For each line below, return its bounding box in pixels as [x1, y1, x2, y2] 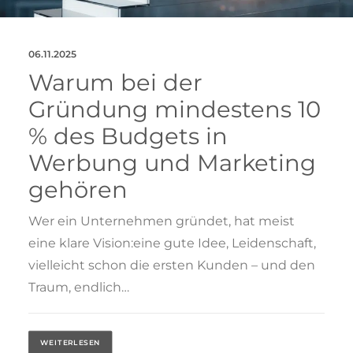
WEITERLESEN [40, 338, 101, 347]
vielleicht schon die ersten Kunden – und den [28, 257, 315, 273]
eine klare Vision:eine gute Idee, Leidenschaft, [28, 235, 316, 251]
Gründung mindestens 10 [28, 95, 321, 123]
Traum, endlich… [28, 279, 129, 295]
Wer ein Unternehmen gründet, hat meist [28, 213, 295, 229]
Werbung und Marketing [28, 148, 316, 176]
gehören [28, 175, 128, 203]
